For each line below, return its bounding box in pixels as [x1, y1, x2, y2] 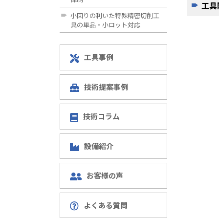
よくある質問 [84, 199, 128, 210]
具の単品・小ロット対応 [70, 20, 140, 29]
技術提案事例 [84, 81, 128, 92]
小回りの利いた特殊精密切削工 [70, 10, 159, 20]
